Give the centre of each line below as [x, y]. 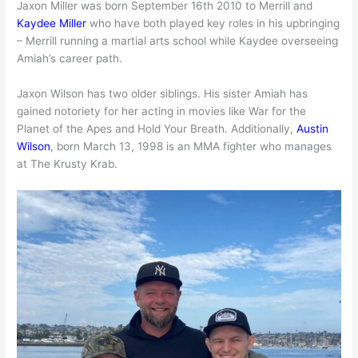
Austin [313, 128]
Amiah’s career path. [70, 59]
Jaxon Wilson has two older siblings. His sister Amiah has [163, 93]
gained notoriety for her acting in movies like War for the [162, 111]
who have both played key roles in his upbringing [213, 24]
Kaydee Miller [52, 24]
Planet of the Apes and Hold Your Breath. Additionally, [157, 128]
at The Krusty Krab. [68, 163]
